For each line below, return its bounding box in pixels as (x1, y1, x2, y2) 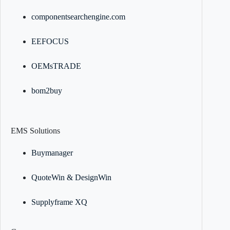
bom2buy (31, 86, 62, 95)
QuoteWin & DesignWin (31, 172, 111, 182)
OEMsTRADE (31, 61, 81, 70)
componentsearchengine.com (31, 12, 125, 21)
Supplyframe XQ (31, 197, 87, 206)
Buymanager (31, 148, 73, 157)
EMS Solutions (11, 126, 60, 135)
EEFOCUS (31, 36, 69, 46)
